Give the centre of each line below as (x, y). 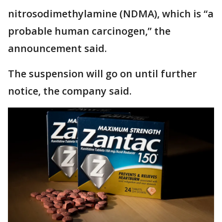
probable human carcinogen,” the (89, 31)
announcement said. (59, 48)
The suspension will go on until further (102, 74)
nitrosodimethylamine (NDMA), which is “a (111, 14)
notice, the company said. (71, 91)
